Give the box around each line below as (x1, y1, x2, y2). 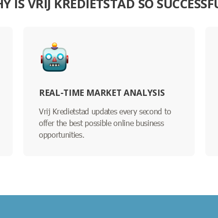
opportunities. (39, 129, 85, 140)
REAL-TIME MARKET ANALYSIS (39, 86, 165, 98)
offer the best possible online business (39, 117, 164, 128)
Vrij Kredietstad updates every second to (39, 106, 171, 116)
